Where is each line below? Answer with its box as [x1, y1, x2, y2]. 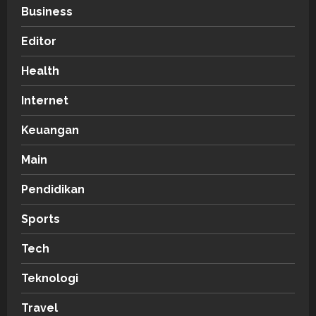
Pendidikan [21, 182, 85, 196]
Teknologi [21, 271, 78, 285]
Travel [21, 300, 58, 315]
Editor [21, 34, 56, 48]
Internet [21, 93, 68, 107]
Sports [21, 212, 60, 226]
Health [21, 63, 59, 78]
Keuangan [21, 123, 79, 137]
